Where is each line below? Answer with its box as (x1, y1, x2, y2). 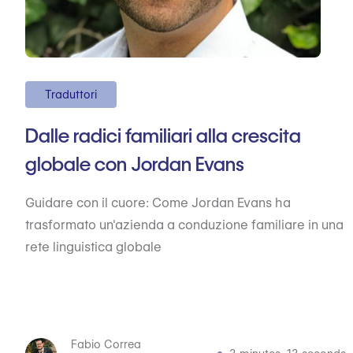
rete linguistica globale (25, 240, 162, 255)
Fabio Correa (71, 338, 142, 351)
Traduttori (45, 88, 97, 101)
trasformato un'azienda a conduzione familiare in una (25, 217, 344, 232)
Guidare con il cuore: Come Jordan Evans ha (25, 195, 291, 210)
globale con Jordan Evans (25, 153, 244, 176)
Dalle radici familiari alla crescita (25, 124, 301, 147)
